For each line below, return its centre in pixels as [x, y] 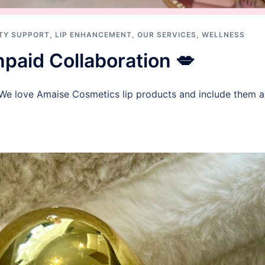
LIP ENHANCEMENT [93, 34]
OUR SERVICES [167, 34]
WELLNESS [223, 34]
